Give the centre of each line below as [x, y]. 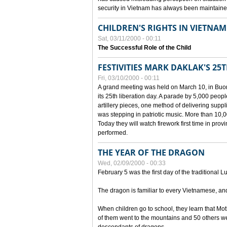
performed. [113, 133]
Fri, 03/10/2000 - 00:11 [129, 78]
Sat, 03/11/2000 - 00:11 [129, 39]
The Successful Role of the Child [144, 48]
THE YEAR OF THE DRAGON [151, 153]
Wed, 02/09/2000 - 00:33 [132, 163]
